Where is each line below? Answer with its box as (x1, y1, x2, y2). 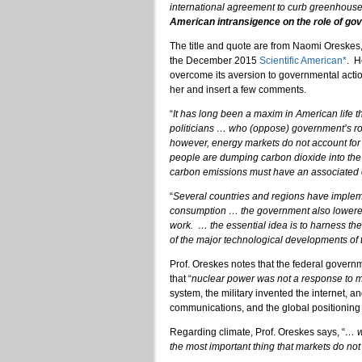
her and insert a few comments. (170, 83, 306, 95)
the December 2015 (170, 54, 259, 66)
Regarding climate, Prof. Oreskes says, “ (170, 326, 345, 338)
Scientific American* (259, 54, 347, 66)
